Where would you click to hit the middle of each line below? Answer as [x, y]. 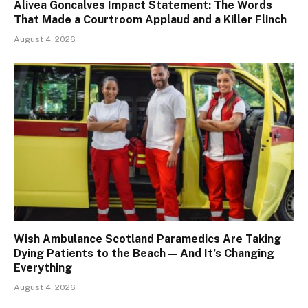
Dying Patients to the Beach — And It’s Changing [144, 254]
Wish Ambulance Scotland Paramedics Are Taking [147, 239]
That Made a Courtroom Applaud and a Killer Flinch [150, 19]
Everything [43, 268]
